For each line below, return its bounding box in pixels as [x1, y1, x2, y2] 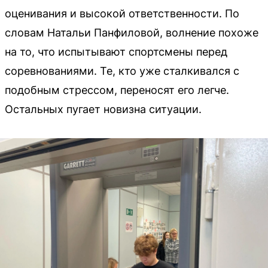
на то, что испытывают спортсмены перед [5, 45, 227, 58]
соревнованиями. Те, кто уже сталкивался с [5, 64, 239, 77]
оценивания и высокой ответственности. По [5, 7, 239, 20]
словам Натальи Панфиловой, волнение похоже [5, 26, 258, 39]
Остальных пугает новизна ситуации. [5, 102, 202, 115]
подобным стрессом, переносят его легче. [5, 83, 229, 96]
